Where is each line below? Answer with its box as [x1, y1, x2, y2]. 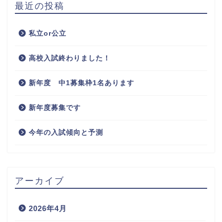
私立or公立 [29, 30, 66, 38]
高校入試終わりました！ [29, 55, 111, 62]
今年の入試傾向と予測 [29, 129, 103, 137]
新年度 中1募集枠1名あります [29, 79, 134, 87]
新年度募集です [29, 104, 81, 112]
